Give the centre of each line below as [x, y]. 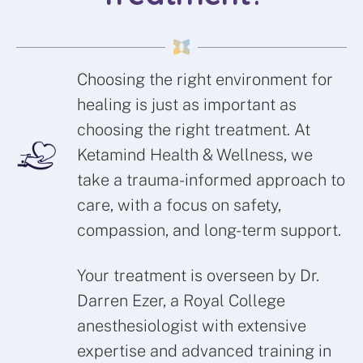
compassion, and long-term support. [209, 231]
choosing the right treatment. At [194, 130]
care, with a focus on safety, [179, 205]
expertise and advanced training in [204, 351]
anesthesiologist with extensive [192, 326]
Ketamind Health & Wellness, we [195, 155]
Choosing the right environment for [205, 80]
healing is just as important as [187, 105]
